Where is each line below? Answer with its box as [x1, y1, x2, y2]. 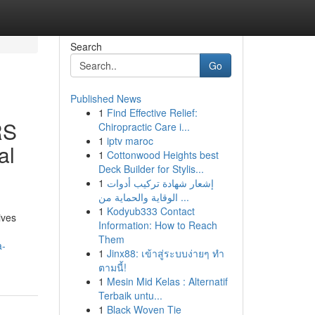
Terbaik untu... [98, 288, 162, 302]
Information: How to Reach [98, 218, 217, 232]
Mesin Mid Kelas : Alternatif [106, 274, 228, 288]
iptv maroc [106, 134, 153, 148]
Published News [70, 91, 141, 105]
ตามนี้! [98, 260, 127, 274]
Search [70, 39, 102, 53]
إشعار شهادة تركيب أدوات [106, 176, 214, 190]
